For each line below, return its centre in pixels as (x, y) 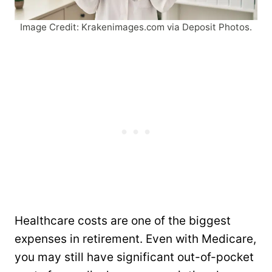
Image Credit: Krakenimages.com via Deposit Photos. (136, 27)
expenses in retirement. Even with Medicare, (135, 239)
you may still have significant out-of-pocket (134, 257)
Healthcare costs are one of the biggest (123, 221)
